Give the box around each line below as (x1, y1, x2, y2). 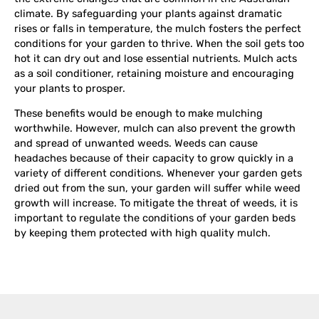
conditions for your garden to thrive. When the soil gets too (14, 36, 304, 50)
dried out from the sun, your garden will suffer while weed (14, 182, 300, 195)
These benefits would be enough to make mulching (14, 107, 263, 120)
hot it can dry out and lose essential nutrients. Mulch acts (14, 51, 297, 65)
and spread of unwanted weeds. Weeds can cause (14, 137, 258, 150)
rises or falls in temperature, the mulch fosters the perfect (14, 21, 301, 35)
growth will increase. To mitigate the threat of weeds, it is (14, 197, 298, 210)
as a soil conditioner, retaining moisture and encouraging (14, 66, 294, 80)
